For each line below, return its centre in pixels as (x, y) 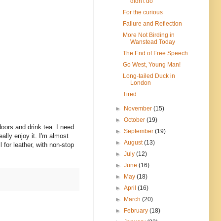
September (140, 131)
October (135, 120)
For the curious (143, 12)
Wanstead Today (152, 42)
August (134, 142)
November (139, 108)
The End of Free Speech (155, 53)
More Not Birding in (148, 35)
